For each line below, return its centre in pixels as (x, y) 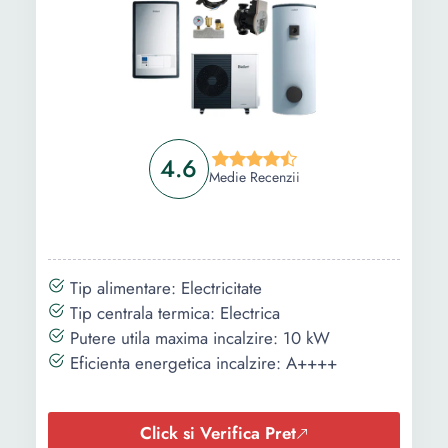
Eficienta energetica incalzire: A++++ (201, 363)
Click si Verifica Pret (217, 433)
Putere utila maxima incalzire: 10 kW (197, 338)
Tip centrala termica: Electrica (172, 313)
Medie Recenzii (254, 177)
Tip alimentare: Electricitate (163, 288)
